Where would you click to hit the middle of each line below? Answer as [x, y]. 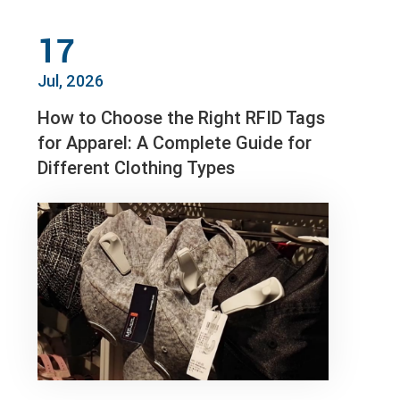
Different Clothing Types [137, 168]
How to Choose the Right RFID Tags [182, 118]
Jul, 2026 [71, 81]
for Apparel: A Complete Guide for [175, 143]
